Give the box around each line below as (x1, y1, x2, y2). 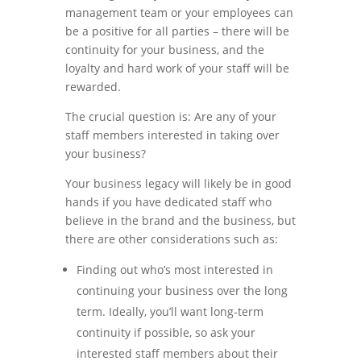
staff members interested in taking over (64, 127, 280, 143)
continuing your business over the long (76, 283, 288, 298)
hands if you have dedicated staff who (64, 194, 272, 210)
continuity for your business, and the (64, 42, 264, 57)
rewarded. (64, 79, 121, 94)
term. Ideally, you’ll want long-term (76, 304, 263, 319)
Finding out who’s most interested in (76, 262, 273, 277)
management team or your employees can (64, 5, 293, 20)
